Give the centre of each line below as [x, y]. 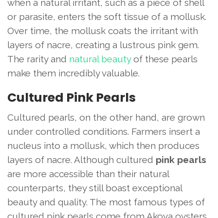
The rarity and [38, 59]
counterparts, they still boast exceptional [95, 188]
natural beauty [100, 59]
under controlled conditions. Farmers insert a [104, 132]
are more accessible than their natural [88, 174]
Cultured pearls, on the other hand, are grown [106, 118]
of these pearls [164, 59]
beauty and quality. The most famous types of [106, 202]
